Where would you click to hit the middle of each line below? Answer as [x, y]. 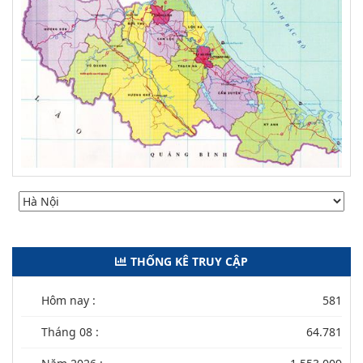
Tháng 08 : [70, 331]
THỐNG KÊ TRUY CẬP [189, 261]
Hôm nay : [68, 300]
